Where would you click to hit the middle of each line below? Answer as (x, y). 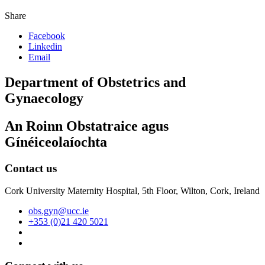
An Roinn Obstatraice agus (87, 126)
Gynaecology (44, 98)
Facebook (47, 35)
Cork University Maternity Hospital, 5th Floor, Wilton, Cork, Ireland (132, 191)
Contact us (31, 168)
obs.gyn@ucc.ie (59, 211)
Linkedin (45, 46)
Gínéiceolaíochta (56, 142)
